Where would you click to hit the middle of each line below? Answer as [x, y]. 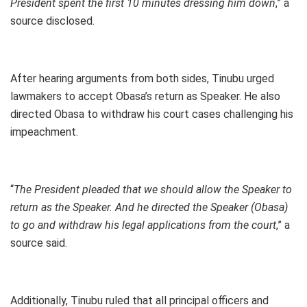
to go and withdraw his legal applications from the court [143, 225]
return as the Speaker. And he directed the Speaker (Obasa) [149, 207]
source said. [39, 243]
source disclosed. [52, 21]
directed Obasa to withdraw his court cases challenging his [152, 114]
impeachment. [44, 132]
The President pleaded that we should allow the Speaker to [153, 189]
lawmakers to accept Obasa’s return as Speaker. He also [145, 96]
